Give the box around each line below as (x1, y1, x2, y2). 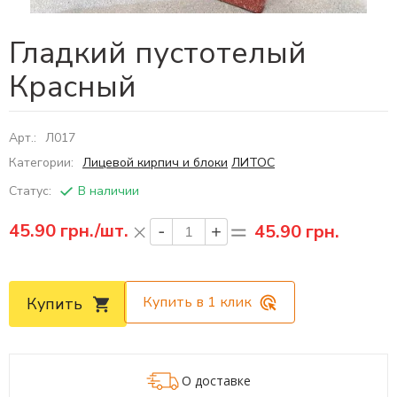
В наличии (78, 183, 139, 199)
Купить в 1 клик (143, 292, 252, 312)
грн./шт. (56, 218, 128, 243)
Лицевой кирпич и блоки (82, 154, 228, 171)
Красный (9, 66, 136, 107)
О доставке (182, 372, 251, 389)
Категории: (9, 154, 77, 171)
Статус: (9, 183, 55, 199)
